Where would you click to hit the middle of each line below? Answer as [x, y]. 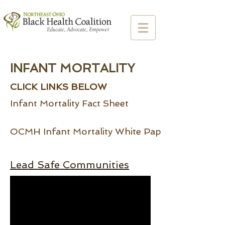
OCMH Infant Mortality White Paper [90, 131]
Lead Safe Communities [70, 165]
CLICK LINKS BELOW [59, 87]
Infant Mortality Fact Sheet [69, 103]
